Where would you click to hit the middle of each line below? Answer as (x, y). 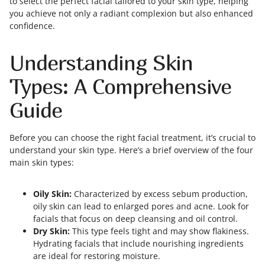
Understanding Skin (101, 62)
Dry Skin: (51, 231)
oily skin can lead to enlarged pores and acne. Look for (141, 206)
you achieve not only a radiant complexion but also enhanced (131, 13)
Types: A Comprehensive (120, 86)
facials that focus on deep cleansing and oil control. (135, 219)
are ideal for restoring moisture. (97, 256)
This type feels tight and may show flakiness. (159, 231)
